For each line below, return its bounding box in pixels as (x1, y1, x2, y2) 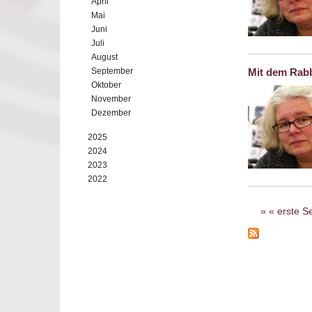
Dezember (91, 108, 131, 118)
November (91, 94, 131, 104)
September (91, 66, 133, 76)
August (91, 52, 118, 62)
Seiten (248, 196, 290, 218)
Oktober (91, 80, 121, 90)
